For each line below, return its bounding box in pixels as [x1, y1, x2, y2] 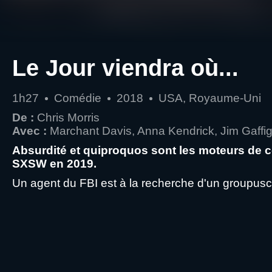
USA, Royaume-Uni [158, 92, 261, 104]
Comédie [54, 92, 101, 104]
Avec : [12, 124, 47, 137]
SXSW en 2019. [12, 157, 97, 170]
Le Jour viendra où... [12, 55, 239, 81]
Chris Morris [37, 111, 100, 124]
